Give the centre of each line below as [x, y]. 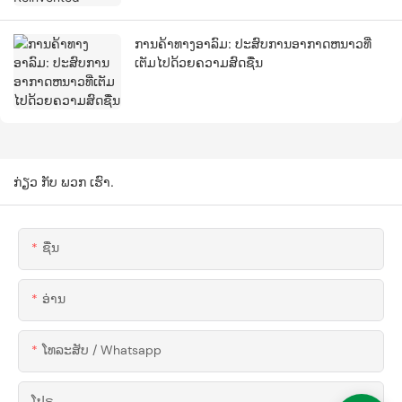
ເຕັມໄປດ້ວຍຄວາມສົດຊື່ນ [199, 63]
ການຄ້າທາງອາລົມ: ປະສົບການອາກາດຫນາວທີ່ [253, 44]
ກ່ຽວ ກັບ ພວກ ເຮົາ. [64, 182]
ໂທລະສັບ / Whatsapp [102, 350]
